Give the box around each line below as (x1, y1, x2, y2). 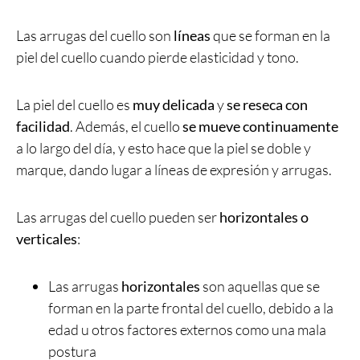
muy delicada (133, 96, 215, 114)
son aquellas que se (200, 277, 320, 296)
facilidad (16, 117, 70, 136)
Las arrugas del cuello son (16, 27, 174, 45)
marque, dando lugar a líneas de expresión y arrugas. (16, 161, 332, 179)
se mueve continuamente (182, 117, 338, 136)
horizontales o (219, 208, 309, 227)
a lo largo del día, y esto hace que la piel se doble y (16, 139, 311, 157)
